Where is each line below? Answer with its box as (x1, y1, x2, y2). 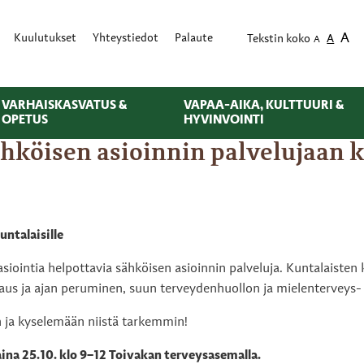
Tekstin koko (247, 34, 311, 45)
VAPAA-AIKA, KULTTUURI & (183, 98, 344, 112)
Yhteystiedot (93, 33, 159, 45)
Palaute (175, 33, 214, 45)
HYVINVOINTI (183, 113, 264, 127)
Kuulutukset (14, 33, 77, 45)
